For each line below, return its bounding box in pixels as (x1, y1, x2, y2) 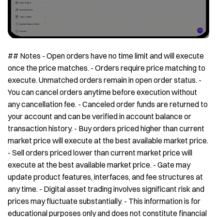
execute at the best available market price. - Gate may (8, 159, 190, 170)
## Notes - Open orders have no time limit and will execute (8, 50, 204, 61)
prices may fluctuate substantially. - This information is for (8, 196, 201, 206)
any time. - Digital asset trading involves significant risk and (8, 184, 204, 194)
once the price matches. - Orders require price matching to (8, 62, 205, 73)
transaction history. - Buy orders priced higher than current (8, 123, 204, 133)
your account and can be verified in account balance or (8, 111, 191, 121)
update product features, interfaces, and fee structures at (8, 171, 203, 182)
